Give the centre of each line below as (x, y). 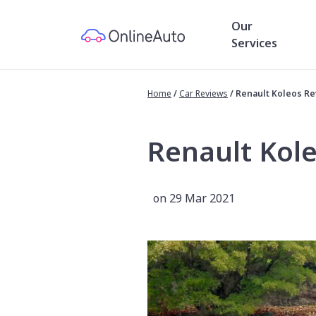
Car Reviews (203, 93)
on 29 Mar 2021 (194, 198)
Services (254, 43)
